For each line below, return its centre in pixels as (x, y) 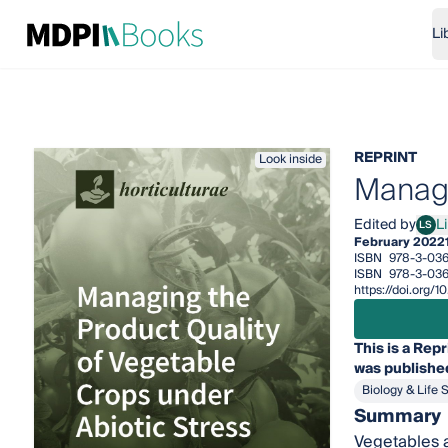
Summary (397, 416)
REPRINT (385, 158)
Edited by (384, 225)
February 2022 (399, 242)
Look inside (290, 159)
